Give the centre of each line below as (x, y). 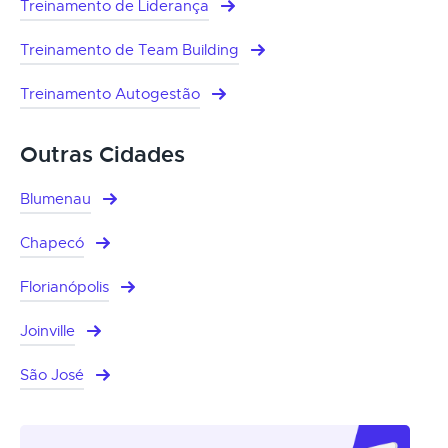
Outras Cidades (102, 154)
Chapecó (52, 242)
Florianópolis (64, 286)
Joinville (47, 330)
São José (52, 374)
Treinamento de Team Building (129, 49)
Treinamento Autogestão (110, 93)
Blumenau (55, 198)
